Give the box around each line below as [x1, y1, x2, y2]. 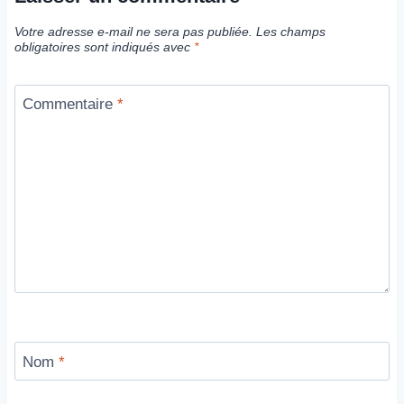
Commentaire [22, 95, 117, 113]
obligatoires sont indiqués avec [14, 41, 194, 55]
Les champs [256, 25, 326, 40]
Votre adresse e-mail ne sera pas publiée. [14, 25, 252, 40]
